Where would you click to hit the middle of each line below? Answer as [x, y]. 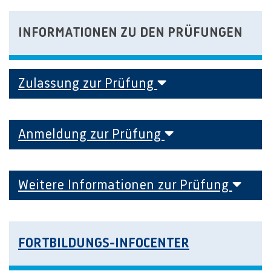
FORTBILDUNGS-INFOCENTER [104, 243]
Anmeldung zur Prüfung [91, 134]
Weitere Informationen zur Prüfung [125, 185]
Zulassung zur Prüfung [88, 83]
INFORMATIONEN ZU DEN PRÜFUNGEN [130, 32]
